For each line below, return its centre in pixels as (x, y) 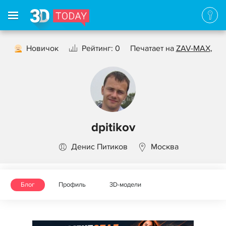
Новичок (42, 48)
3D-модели (125, 185)
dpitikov (113, 127)
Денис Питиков (99, 147)
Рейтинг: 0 (101, 48)
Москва (164, 147)
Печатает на (153, 48)
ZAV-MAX (193, 48)
